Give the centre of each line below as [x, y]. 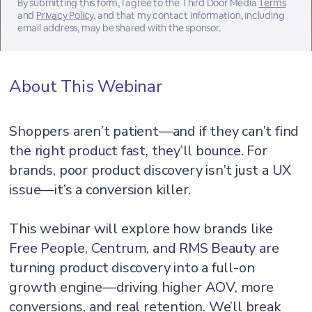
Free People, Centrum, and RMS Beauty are [144, 248]
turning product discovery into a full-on [132, 268]
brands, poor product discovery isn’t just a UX [150, 170]
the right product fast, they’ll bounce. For [138, 151]
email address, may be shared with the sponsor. [119, 28]
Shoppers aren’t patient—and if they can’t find [154, 131]
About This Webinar [86, 86]
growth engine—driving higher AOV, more [141, 287]
